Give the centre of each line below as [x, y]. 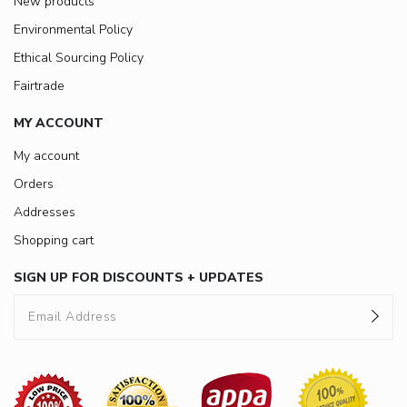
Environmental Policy [73, 30]
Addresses [45, 213]
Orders [34, 184]
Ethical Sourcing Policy [79, 58]
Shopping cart [54, 241]
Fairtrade [39, 86]
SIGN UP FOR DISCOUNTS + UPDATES [139, 278]
